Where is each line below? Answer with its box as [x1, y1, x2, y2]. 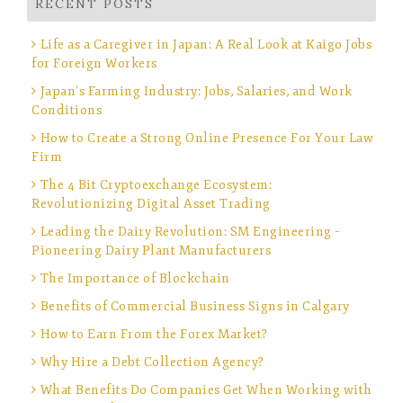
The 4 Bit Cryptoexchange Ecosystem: [40, 176, 272, 193]
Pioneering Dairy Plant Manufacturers [31, 242, 271, 258]
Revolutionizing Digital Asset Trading [31, 195, 271, 211]
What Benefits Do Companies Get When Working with [40, 381, 372, 398]
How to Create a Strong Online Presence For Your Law [40, 130, 373, 146]
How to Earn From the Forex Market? [40, 326, 268, 342]
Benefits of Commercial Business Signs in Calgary [40, 298, 350, 314]
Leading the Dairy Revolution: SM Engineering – [40, 223, 341, 239]
